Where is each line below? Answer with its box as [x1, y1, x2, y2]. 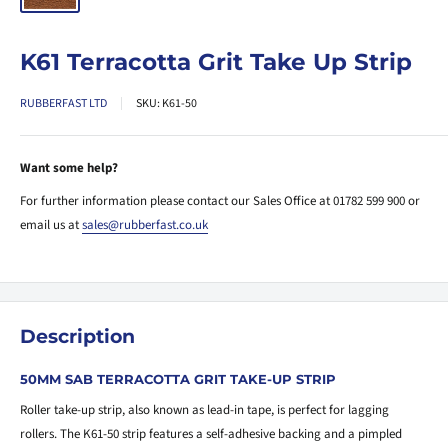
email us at [20, 216, 82, 235]
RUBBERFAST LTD [20, 95, 107, 113]
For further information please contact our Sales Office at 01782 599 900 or [20, 192, 420, 211]
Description [20, 325, 135, 349]
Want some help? [20, 159, 118, 178]
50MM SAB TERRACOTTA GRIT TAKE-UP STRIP [20, 370, 336, 387]
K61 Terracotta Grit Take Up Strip [20, 48, 412, 77]
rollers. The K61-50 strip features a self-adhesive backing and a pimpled [20, 425, 402, 444]
